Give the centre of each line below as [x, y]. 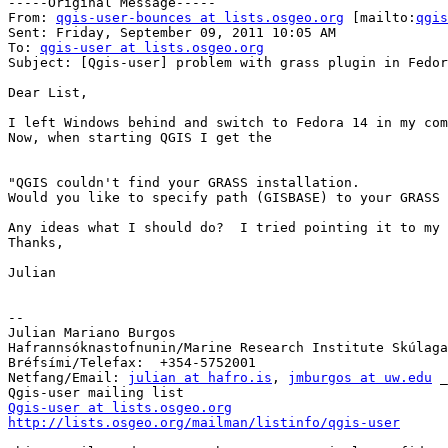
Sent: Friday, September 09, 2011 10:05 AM [172, 33]
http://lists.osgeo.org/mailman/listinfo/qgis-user [204, 423]
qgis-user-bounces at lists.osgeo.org [200, 18]
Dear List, [48, 93]
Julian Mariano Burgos [92, 333]
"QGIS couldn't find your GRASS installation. [184, 183]
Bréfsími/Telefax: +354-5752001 [132, 363]
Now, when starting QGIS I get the [140, 138]
